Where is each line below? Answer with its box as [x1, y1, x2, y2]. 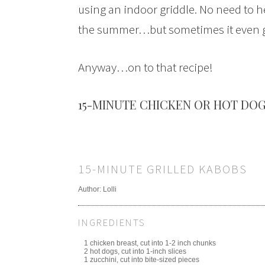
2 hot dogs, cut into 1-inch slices [84, 247, 186, 256]
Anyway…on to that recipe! [78, 59, 213, 75]
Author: [78, 185, 103, 193]
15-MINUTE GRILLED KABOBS [78, 161, 247, 176]
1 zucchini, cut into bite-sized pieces [84, 255, 199, 264]
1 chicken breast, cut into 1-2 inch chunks [84, 238, 216, 247]
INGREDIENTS [78, 215, 146, 229]
